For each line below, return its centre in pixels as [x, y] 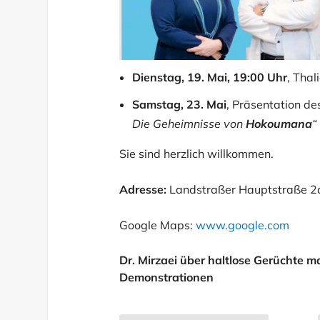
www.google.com [243, 225]
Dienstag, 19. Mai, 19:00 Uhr [210, 77]
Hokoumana [279, 124]
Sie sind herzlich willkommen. [197, 154]
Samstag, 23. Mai [180, 105]
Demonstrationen [167, 277]
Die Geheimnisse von [189, 124]
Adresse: [143, 189]
